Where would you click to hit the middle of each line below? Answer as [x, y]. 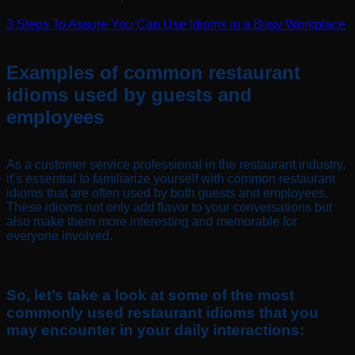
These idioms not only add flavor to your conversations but [169, 208]
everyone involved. [59, 236]
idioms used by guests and [129, 94]
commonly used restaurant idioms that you [162, 313]
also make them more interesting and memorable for [152, 222]
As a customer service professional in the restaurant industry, [176, 165]
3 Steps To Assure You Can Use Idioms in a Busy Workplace [176, 24]
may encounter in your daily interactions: [155, 330]
